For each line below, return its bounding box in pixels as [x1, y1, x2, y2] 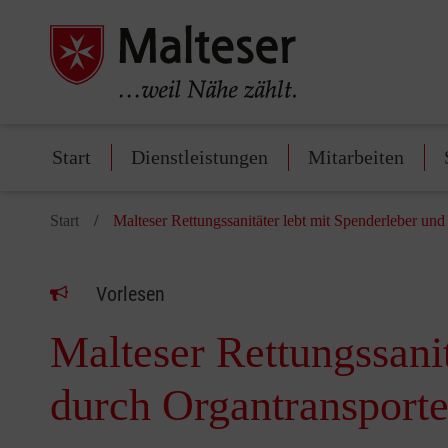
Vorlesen [96, 282, 165, 307]
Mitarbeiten [308, 146, 404, 169]
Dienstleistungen [131, 146, 268, 169]
